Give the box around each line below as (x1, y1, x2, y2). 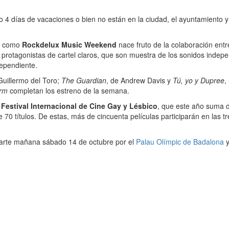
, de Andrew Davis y (106, 75, 173, 85)
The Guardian (61, 75, 106, 85)
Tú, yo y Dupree (173, 75, 224, 85)
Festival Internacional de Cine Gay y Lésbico (1, 101, 157, 111)
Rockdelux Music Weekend (22, 39, 117, 50)
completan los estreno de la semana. (8, 85, 129, 96)
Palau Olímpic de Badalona (136, 136, 224, 147)
